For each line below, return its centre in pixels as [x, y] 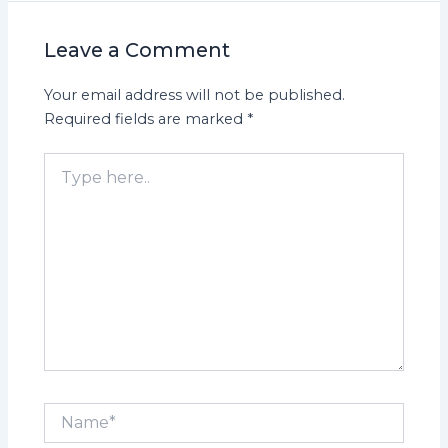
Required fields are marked [146, 118]
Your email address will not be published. [195, 94]
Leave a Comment [137, 50]
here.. [63, 181]
